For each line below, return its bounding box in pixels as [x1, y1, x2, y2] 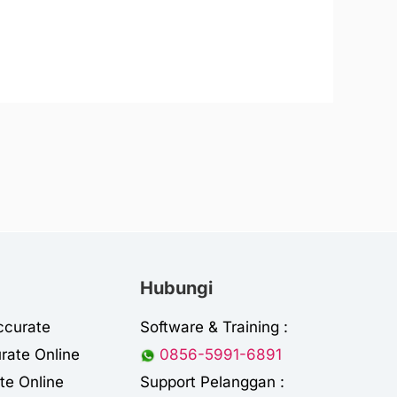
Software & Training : [140, 318, 289, 337]
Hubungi [140, 277, 214, 300]
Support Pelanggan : [140, 373, 285, 392]
